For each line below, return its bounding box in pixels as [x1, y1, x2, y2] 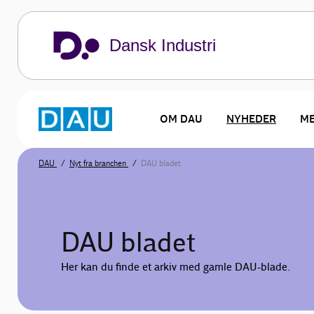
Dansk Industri [109, 36, 216, 55]
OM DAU [160, 112, 203, 125]
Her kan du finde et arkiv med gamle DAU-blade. [61, 261, 290, 274]
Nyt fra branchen [69, 158, 128, 168]
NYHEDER [226, 112, 276, 125]
